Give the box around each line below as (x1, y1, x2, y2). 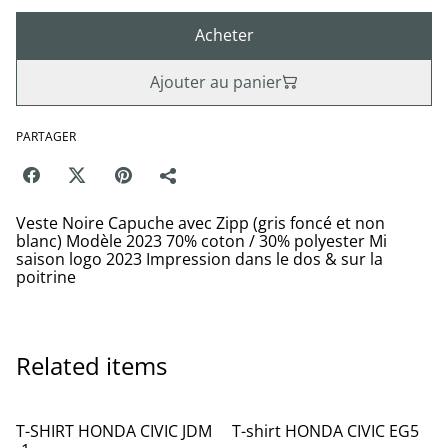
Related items (16, 348, 167, 382)
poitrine (16, 265, 76, 288)
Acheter (194, 23, 254, 46)
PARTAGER (16, 127, 76, 145)
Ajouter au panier (150, 70, 282, 93)
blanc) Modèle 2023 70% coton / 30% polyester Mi (16, 229, 387, 252)
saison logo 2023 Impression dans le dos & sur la (16, 247, 383, 270)
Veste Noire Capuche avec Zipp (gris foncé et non (16, 211, 385, 234)
